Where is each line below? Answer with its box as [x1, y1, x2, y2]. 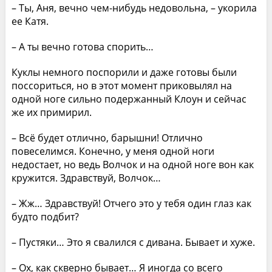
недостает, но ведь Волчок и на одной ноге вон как [11, 157, 254, 171]
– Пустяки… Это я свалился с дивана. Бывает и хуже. [11, 235, 255, 249]
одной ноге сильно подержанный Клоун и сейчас [11, 92, 246, 106]
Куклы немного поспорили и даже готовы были [11, 65, 237, 79]
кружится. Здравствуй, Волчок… [11, 171, 161, 185]
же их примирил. [11, 105, 92, 119]
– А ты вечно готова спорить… [11, 39, 154, 53]
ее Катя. [11, 14, 49, 28]
